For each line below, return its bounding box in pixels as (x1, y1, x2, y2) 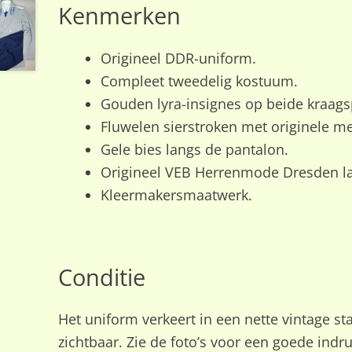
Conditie (57, 261, 145, 293)
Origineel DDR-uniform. (100, 48, 256, 68)
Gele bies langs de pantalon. (100, 139, 288, 159)
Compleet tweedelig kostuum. (100, 71, 298, 90)
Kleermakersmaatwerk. (100, 185, 252, 204)
